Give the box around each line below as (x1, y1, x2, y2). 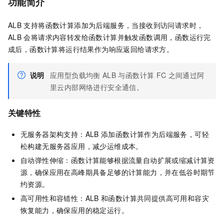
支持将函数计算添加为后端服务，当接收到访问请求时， (23, 20, 204, 30)
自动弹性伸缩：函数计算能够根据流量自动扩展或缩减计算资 (20, 154, 215, 165)
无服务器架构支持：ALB (20, 128, 99, 139)
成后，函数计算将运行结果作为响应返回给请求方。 (8, 44, 174, 54)
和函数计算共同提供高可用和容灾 (101, 192, 209, 203)
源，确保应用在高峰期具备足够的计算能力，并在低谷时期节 (20, 166, 215, 177)
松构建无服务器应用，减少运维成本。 (20, 140, 143, 151)
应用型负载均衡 (50, 70, 100, 80)
